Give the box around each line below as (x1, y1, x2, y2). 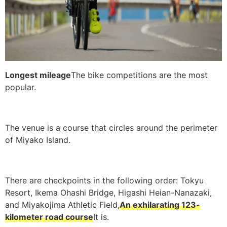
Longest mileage (5, 69, 71, 80)
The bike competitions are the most (71, 69, 208, 80)
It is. (93, 211, 109, 222)
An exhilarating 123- (120, 199, 200, 210)
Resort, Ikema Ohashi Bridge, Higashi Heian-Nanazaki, (5, 187, 212, 198)
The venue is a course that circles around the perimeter (5, 122, 217, 133)
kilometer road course (5, 211, 93, 222)
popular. (5, 82, 36, 92)
